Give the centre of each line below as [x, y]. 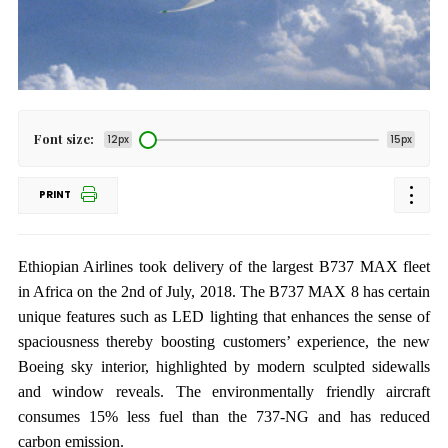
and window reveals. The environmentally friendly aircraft [224, 391]
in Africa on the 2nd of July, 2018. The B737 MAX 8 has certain [224, 291]
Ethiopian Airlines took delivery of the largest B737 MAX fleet [224, 266]
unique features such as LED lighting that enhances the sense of [224, 316]
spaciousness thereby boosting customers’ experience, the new [224, 341]
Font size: [63, 138]
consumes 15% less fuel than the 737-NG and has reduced [224, 416]
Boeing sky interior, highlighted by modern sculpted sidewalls [224, 366]
